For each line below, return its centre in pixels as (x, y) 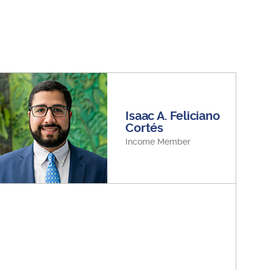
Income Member (158, 142)
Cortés (144, 128)
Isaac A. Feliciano (173, 116)
